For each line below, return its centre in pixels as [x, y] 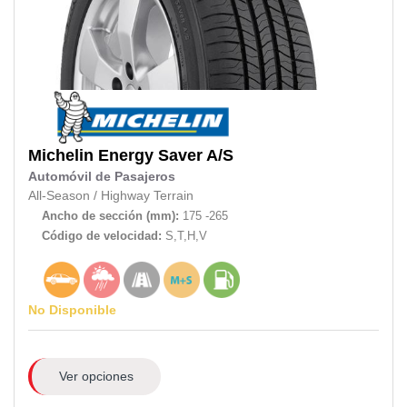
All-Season [59, 196]
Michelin [61, 156]
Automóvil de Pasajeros [102, 177]
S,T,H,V [186, 236]
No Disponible [72, 310]
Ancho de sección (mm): [110, 216]
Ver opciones [96, 376]
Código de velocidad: [104, 236]
